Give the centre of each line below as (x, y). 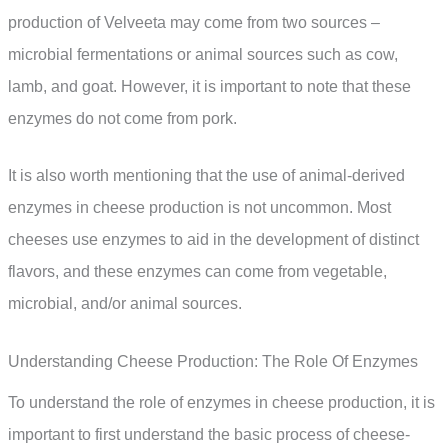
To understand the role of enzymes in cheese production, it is (221, 402)
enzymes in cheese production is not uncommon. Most (199, 208)
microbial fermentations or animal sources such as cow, (203, 54)
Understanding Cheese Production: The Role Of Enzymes (213, 361)
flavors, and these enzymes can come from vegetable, (197, 272)
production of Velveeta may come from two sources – (194, 22)
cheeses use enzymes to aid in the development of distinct (213, 240)
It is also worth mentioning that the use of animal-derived (206, 176)
